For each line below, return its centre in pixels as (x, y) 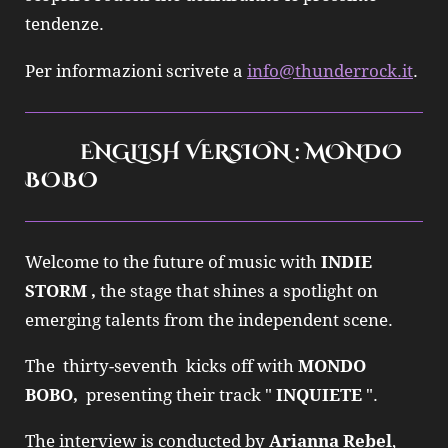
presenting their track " (177, 394)
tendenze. (64, 24)
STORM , (62, 290)
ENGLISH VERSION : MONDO (213, 152)
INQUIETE (321, 394)
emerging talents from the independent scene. (209, 319)
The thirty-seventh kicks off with (161, 365)
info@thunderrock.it (330, 70)
